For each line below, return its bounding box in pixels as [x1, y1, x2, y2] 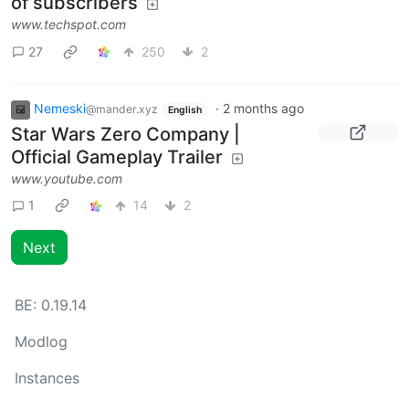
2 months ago [222, 100, 304, 117]
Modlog [15, 332, 68, 351]
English [167, 104, 202, 117]
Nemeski [34, 100, 86, 117]
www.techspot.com [11, 16, 126, 33]
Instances [15, 369, 79, 387]
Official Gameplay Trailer [11, 145, 223, 168]
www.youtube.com [11, 170, 122, 186]
